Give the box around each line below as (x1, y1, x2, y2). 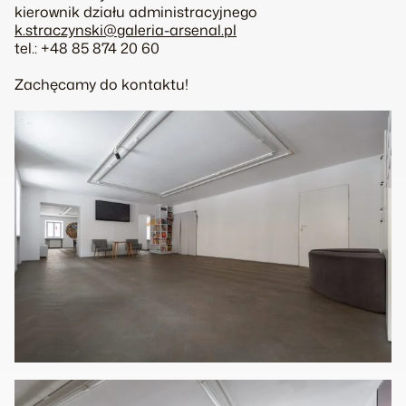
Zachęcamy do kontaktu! (14, 74, 188, 94)
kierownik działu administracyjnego (14, 2, 257, 22)
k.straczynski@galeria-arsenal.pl (14, 20, 237, 40)
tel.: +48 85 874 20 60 (14, 38, 159, 58)
